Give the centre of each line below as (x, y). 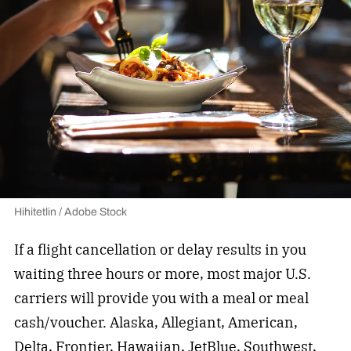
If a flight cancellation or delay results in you (160, 250)
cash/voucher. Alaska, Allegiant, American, (156, 323)
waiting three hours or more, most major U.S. (162, 274)
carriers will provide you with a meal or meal (161, 299)
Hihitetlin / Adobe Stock (70, 212)
